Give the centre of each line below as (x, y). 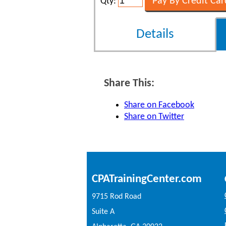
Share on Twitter (154, 117)
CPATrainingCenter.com (147, 179)
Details (155, 35)
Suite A (103, 212)
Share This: (129, 83)
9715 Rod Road (117, 197)
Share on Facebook (159, 105)
